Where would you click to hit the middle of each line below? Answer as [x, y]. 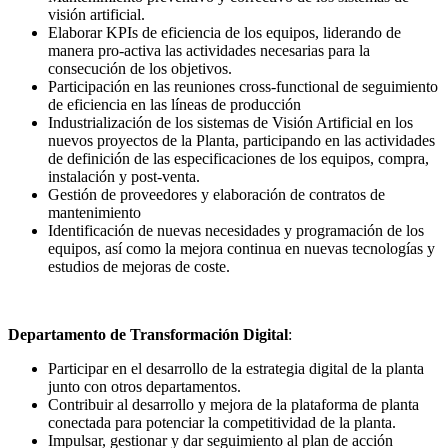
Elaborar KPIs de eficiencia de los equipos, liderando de [224, 33]
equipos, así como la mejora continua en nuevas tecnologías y [241, 249]
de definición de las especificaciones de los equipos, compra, [238, 159]
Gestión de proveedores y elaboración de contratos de [216, 195]
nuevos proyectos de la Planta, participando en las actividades [241, 141]
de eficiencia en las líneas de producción [174, 105]
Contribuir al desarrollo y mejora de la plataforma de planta [233, 405]
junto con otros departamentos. [144, 387]
